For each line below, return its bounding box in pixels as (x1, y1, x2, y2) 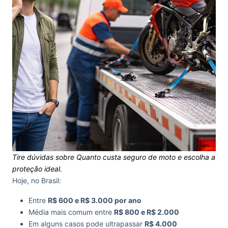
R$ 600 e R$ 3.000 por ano (48, 196, 141, 205)
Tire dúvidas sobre (12, 153, 76, 161)
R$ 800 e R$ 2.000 (114, 208, 179, 216)
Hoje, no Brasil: (12, 176, 61, 185)
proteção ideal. (12, 164, 62, 173)
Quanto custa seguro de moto (76, 153, 176, 161)
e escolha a (176, 153, 215, 161)
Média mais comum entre (28, 208, 114, 216)
